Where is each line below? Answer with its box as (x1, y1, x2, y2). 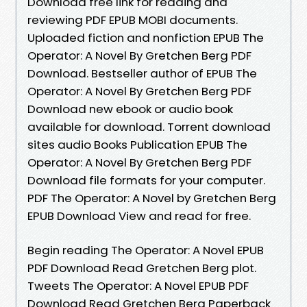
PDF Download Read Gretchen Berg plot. (27, 259, 256, 276)
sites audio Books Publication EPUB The (27, 136, 247, 153)
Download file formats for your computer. (27, 171, 265, 188)
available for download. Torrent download (27, 118, 271, 135)
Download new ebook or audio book (27, 100, 233, 117)
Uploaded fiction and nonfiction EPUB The (27, 29, 264, 46)
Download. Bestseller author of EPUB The (27, 64, 257, 82)
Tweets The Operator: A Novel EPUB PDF (27, 277, 249, 294)
